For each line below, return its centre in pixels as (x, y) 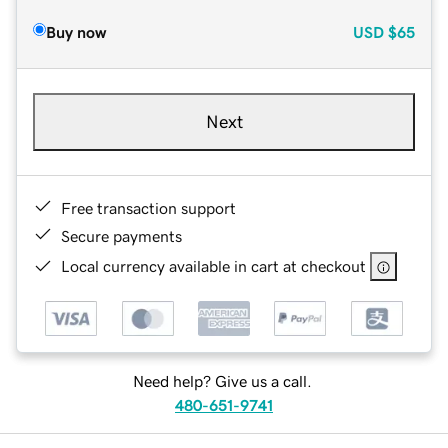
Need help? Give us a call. (222, 381)
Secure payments (121, 235)
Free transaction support (148, 207)
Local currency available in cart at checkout (213, 265)
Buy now (76, 31)
